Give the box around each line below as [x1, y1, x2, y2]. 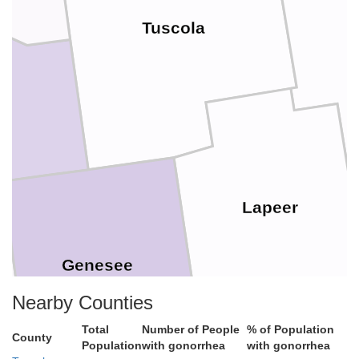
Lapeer [242, 198, 299, 218]
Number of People [142, 323, 240, 336]
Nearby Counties [12, 292, 153, 313]
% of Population [247, 323, 334, 336]
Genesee [62, 256, 134, 276]
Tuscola [141, 18, 205, 38]
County [12, 331, 52, 344]
